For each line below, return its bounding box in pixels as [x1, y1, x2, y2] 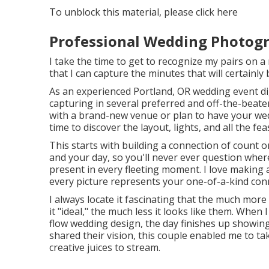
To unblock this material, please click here [49, 5, 238, 19]
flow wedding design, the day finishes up [49, 216, 232, 230]
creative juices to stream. [49, 240, 160, 254]
